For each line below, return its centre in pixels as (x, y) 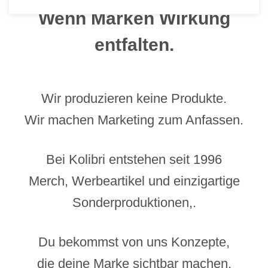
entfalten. (134, 45)
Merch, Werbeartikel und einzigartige (134, 181)
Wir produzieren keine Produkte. (134, 98)
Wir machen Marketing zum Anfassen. (134, 120)
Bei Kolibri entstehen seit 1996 (134, 159)
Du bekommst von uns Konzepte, (134, 242)
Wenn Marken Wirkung (134, 18)
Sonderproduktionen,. (134, 202)
